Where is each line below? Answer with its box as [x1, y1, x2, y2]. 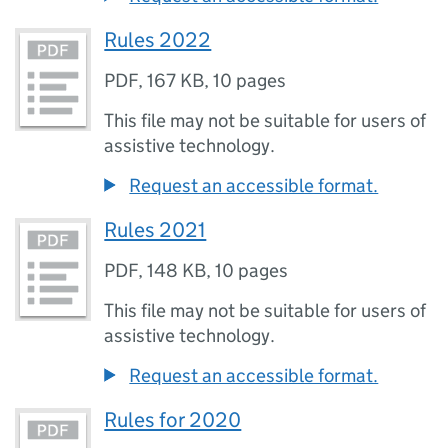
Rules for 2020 [104, 407, 242, 433]
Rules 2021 [104, 217, 207, 243]
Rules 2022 [104, 27, 212, 53]
